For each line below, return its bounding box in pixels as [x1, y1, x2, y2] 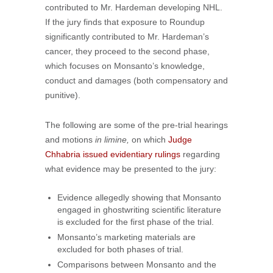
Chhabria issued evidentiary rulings [45, 149, 180, 159]
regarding [180, 149, 220, 159]
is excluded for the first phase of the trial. [57, 217, 214, 227]
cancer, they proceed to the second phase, [45, 46, 210, 56]
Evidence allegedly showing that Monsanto [57, 193, 221, 202]
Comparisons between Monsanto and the [57, 260, 216, 269]
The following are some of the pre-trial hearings [45, 120, 228, 130]
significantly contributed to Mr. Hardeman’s [45, 32, 209, 41]
